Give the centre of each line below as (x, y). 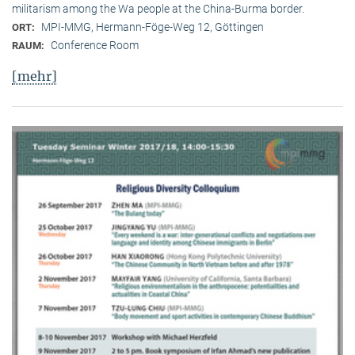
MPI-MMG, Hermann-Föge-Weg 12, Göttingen (153, 27)
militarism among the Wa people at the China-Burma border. (158, 9)
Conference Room (95, 46)
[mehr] (34, 76)
